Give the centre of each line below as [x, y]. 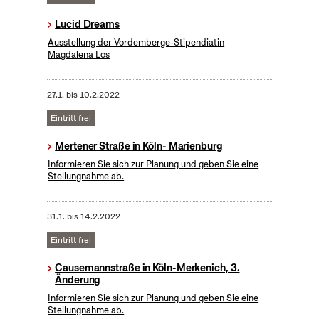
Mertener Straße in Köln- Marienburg [139, 146]
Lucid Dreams [87, 25]
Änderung [78, 280]
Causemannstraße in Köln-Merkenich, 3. [147, 268]
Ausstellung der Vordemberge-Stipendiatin [136, 43]
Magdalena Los [79, 55]
